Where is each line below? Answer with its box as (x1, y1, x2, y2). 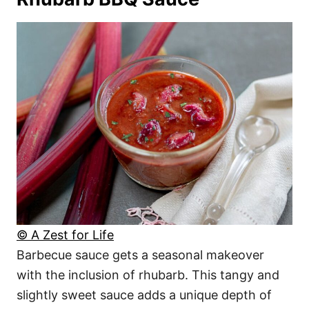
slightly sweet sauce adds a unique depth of (17, 287, 272, 302)
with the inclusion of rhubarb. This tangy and (17, 267, 279, 282)
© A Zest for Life (17, 227, 114, 242)
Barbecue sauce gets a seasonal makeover (17, 247, 264, 262)
